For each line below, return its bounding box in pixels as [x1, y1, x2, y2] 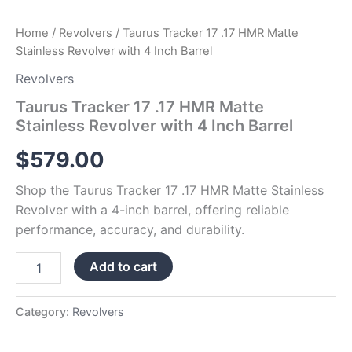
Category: [16, 305, 72, 319]
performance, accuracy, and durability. [16, 222, 244, 238]
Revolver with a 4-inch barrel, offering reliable [16, 202, 289, 218]
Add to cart [90, 258, 158, 275]
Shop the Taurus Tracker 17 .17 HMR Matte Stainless [16, 182, 324, 199]
